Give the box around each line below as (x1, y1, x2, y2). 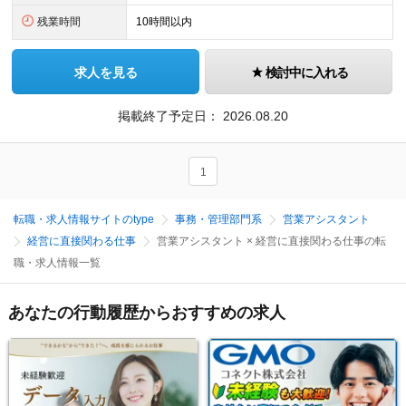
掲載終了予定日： (118, 109, 223, 123)
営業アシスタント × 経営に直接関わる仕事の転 (157, 235, 386, 247)
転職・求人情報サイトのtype (14, 213, 154, 226)
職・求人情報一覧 (14, 256, 101, 269)
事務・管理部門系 (175, 213, 262, 226)
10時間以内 (136, 15, 193, 28)
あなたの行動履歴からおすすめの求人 (7, 304, 285, 322)
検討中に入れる (265, 65, 348, 80)
